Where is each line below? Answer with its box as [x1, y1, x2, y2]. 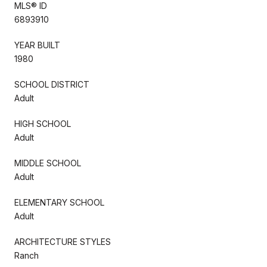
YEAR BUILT [14, 39, 60, 50]
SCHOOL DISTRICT [14, 79, 89, 89]
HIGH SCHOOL [14, 118, 71, 129]
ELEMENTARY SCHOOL [14, 197, 104, 207]
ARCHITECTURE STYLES [14, 236, 111, 247]
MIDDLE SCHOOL [14, 157, 81, 168]
